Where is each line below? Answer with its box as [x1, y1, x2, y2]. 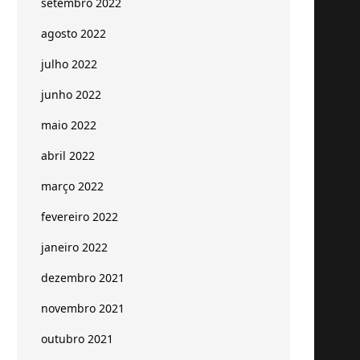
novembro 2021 [41, 301, 125, 316]
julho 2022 [41, 56, 97, 72]
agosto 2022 [41, 26, 106, 41]
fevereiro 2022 [41, 209, 118, 224]
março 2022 [41, 178, 104, 194]
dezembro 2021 [41, 270, 125, 285]
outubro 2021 [41, 331, 113, 346]
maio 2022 [41, 117, 96, 133]
